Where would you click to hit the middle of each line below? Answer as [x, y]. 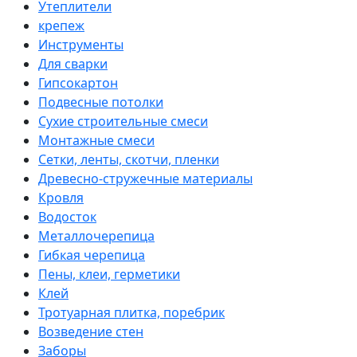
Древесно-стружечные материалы [145, 178]
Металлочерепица [96, 235]
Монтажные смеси [96, 140]
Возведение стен [91, 331]
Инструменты [81, 44]
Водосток [67, 216]
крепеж [61, 25]
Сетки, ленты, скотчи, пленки [129, 159]
